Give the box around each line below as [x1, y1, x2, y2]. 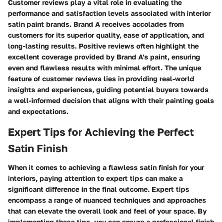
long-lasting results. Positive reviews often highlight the [8, 42, 199, 50]
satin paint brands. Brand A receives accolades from [8, 20, 184, 28]
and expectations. [8, 107, 68, 115]
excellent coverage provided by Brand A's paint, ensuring [8, 53, 200, 61]
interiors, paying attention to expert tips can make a [8, 173, 183, 182]
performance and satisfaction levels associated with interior [8, 9, 211, 17]
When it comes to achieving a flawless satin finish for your [8, 163, 204, 171]
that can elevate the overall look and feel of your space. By [8, 206, 207, 215]
